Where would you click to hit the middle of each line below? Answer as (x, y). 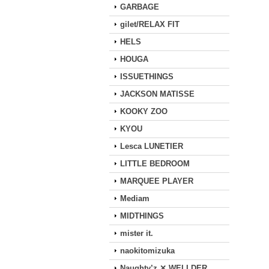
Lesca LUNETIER (152, 146)
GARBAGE (140, 7)
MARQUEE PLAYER (157, 181)
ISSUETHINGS (147, 77)
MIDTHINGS (142, 216)
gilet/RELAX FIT (150, 24)
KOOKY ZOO (144, 111)
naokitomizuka (147, 251)
